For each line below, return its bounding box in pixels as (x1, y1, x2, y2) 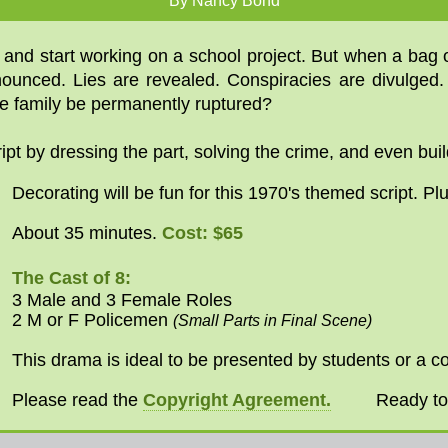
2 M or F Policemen (12, 310, 173, 331)
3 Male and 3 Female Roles (12, 290, 232, 311)
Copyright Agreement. (143, 389, 331, 410)
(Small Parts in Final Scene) (173, 312, 372, 330)
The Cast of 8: (12, 267, 131, 289)
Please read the (12, 389, 143, 410)
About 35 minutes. (12, 223, 162, 244)
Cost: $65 (162, 222, 243, 244)
